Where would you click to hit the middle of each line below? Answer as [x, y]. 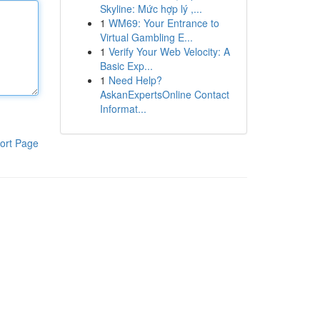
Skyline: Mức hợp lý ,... [151, 9]
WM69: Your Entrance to [164, 23]
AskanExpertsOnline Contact [164, 94]
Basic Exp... [126, 66]
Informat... [123, 109]
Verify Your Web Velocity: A [169, 51]
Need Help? [135, 80]
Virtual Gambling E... [146, 37]
